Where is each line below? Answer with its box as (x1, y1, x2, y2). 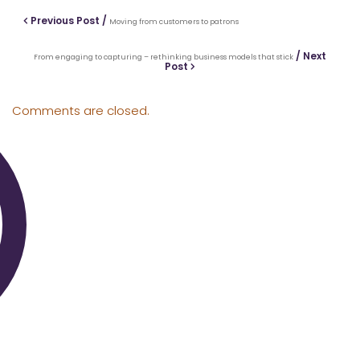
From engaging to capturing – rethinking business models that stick (34, 51, 293, 62)
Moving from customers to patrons (109, 16, 239, 27)
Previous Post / (28, 13, 109, 27)
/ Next (293, 48, 326, 63)
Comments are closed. (12, 102, 149, 120)
